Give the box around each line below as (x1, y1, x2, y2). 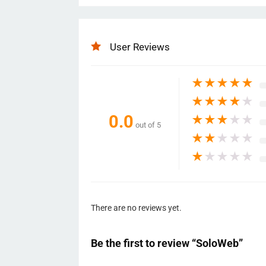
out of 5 (135, 121, 161, 130)
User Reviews (110, 40, 170, 53)
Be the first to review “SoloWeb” (91, 236, 243, 249)
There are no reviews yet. (91, 202, 182, 213)
